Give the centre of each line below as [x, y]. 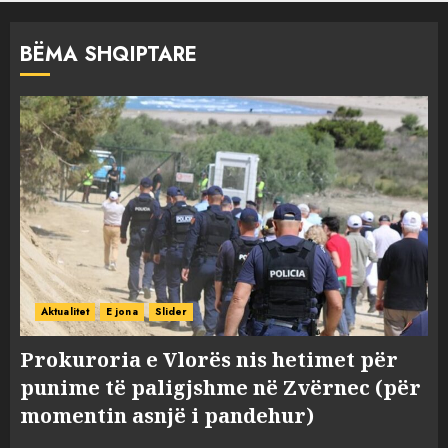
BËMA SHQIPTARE [108, 54]
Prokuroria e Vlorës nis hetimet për [209, 359]
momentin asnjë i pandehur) [167, 415]
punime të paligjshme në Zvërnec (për [220, 387]
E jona [122, 311]
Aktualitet [65, 311]
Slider [171, 311]
